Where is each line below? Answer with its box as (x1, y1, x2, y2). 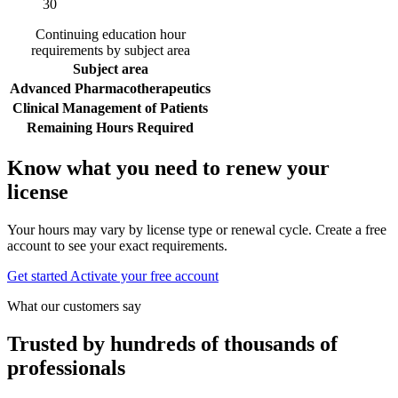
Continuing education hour (35, 27, 186, 43)
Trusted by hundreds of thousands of (7, 331, 338, 355)
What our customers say (7, 298, 141, 314)
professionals (7, 355, 125, 379)
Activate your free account (70, 267, 219, 283)
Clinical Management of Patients (12, 100, 208, 116)
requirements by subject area (30, 43, 190, 59)
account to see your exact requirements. (7, 237, 227, 253)
